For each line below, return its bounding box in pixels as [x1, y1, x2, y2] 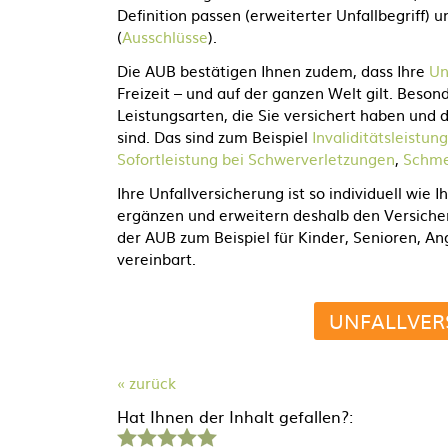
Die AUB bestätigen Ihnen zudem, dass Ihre [117, 59, 429, 82]
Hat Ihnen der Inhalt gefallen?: [117, 404, 353, 428]
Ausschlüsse [122, 25, 208, 48]
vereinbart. [117, 247, 196, 270]
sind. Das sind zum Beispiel [117, 125, 312, 148]
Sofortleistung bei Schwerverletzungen [117, 147, 395, 170]
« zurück [117, 371, 176, 394]
